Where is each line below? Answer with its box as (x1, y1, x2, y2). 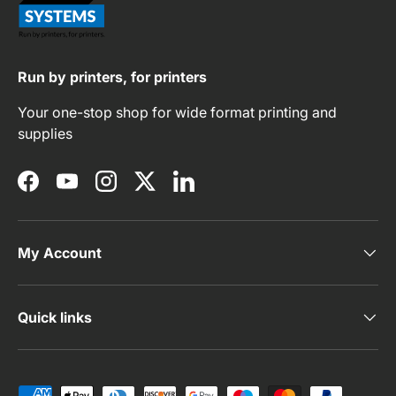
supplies (18, 124, 72, 142)
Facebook (27, 181, 94, 200)
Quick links (18, 308, 92, 326)
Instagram (104, 181, 171, 200)
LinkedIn (182, 181, 239, 200)
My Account (18, 243, 102, 262)
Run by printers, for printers (18, 67, 207, 86)
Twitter (143, 181, 189, 200)
